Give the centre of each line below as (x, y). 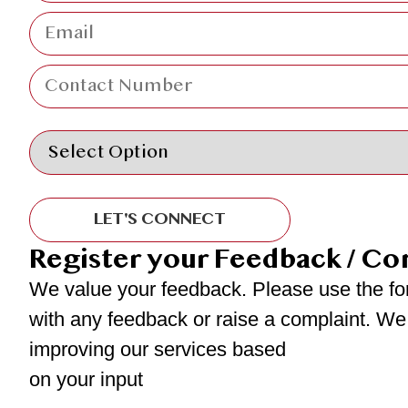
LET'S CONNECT (160, 220)
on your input (86, 380)
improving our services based (158, 350)
